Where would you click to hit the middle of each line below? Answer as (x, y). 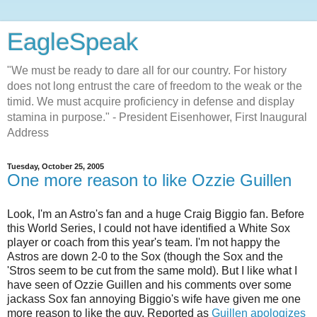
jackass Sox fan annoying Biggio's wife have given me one (154, 299)
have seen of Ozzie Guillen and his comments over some (149, 284)
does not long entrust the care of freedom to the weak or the (155, 86)
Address (28, 133)
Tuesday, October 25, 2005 (56, 166)
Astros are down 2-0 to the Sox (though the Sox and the (145, 256)
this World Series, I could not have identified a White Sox (149, 228)
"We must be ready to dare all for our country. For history (147, 70)
